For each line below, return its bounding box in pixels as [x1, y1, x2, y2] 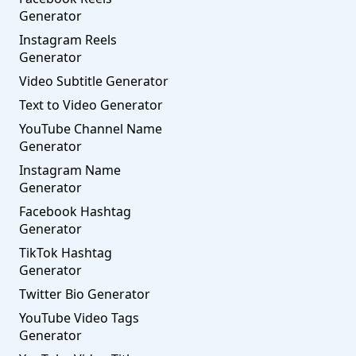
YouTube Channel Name [19, 120, 162, 137]
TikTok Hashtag [19, 244, 112, 261]
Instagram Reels [19, 31, 117, 48]
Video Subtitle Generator [19, 72, 168, 90]
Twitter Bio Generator [19, 285, 150, 303]
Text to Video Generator [19, 96, 163, 114]
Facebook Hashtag [19, 203, 131, 220]
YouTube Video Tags [19, 309, 139, 327]
